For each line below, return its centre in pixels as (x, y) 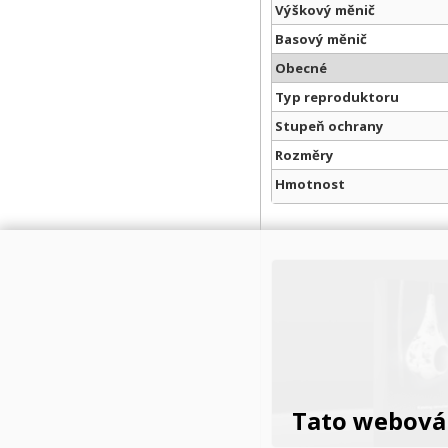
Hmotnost (310, 184)
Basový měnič (321, 39)
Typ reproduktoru (337, 97)
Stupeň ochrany (329, 126)
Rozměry (304, 155)
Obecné (301, 68)
